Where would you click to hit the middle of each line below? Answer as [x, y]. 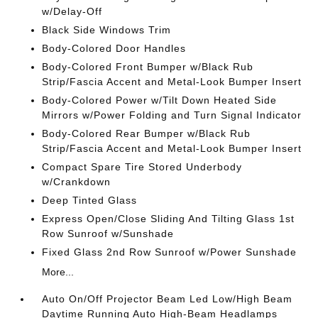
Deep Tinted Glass [90, 200]
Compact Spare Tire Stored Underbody [142, 167]
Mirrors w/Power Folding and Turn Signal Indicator [172, 115]
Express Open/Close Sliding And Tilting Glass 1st [169, 219]
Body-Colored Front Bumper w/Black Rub [148, 67]
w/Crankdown [77, 182]
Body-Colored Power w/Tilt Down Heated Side [160, 100]
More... [58, 272]
